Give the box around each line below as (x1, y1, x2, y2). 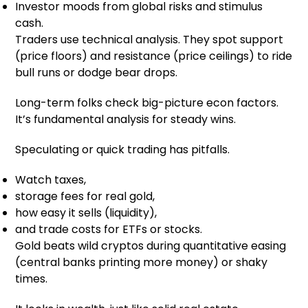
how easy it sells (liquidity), (15, 205, 157, 221)
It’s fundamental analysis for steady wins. (15, 111, 236, 128)
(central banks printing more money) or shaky (15, 254, 268, 271)
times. (15, 271, 48, 287)
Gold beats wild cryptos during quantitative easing (15, 238, 287, 254)
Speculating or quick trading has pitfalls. (15, 142, 230, 158)
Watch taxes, (15, 172, 87, 188)
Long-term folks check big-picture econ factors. (15, 95, 279, 111)
